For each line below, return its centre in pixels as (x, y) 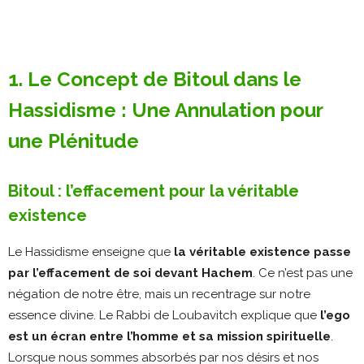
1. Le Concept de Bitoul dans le (155, 79)
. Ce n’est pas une (303, 273)
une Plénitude (74, 141)
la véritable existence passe (262, 251)
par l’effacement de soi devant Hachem (130, 273)
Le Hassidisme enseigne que (91, 251)
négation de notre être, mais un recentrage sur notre (159, 294)
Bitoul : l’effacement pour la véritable (154, 191)
